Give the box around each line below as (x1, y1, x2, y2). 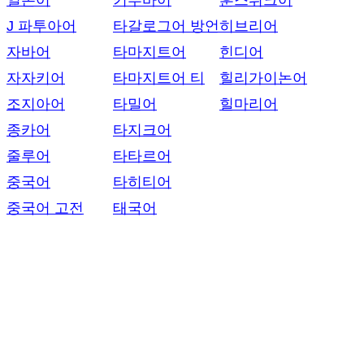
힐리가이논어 (219, 70, 307, 86)
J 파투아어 (6, 18, 76, 34)
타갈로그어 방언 (113, 18, 219, 34)
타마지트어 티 (113, 70, 205, 86)
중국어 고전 (6, 200, 84, 216)
